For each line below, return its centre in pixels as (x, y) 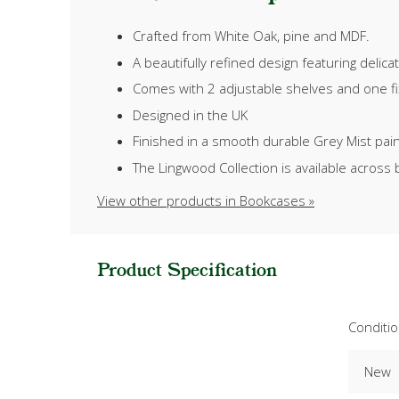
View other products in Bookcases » (206, 200)
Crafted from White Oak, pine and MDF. (251, 36)
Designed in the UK (190, 114)
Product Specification (187, 271)
